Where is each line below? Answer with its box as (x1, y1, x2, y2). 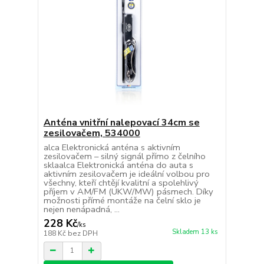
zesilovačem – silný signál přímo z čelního (43, 150, 206, 162)
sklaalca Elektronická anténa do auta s (43, 159, 193, 171)
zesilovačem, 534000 (43, 126, 140, 140)
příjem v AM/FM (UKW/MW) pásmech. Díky (43, 185, 213, 197)
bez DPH (67, 228, 98, 238)
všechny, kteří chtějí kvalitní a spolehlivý (43, 176, 199, 189)
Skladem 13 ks (171, 227, 218, 236)
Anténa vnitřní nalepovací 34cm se (43, 115, 200, 129)
